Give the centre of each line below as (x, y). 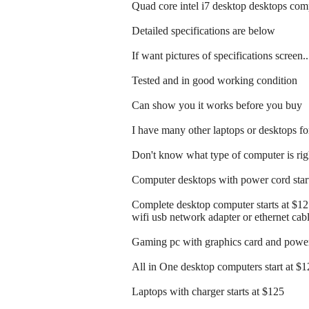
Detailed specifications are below (203, 31)
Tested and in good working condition (215, 81)
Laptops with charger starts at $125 (208, 292)
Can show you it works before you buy (217, 106)
